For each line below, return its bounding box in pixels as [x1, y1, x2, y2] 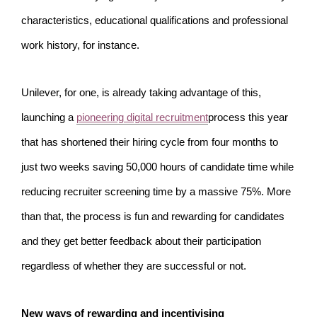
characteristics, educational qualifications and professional [21, 15, 288, 27]
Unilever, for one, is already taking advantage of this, [21, 87, 261, 99]
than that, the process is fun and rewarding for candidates [21, 211, 284, 223]
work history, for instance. [21, 40, 142, 52]
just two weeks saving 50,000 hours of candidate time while [21, 161, 294, 173]
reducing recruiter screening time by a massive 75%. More [21, 186, 291, 198]
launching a [21, 112, 76, 124]
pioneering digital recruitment [76, 112, 208, 124]
